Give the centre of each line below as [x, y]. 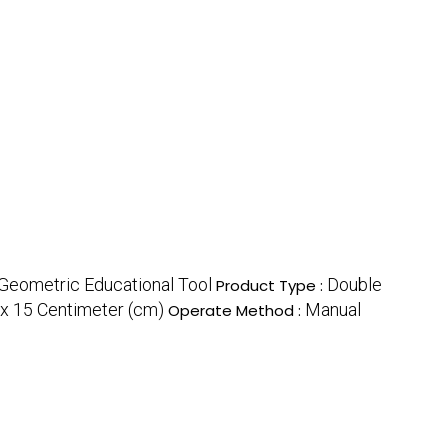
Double [354, 285]
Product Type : [271, 286]
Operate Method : [236, 311]
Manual [333, 310]
